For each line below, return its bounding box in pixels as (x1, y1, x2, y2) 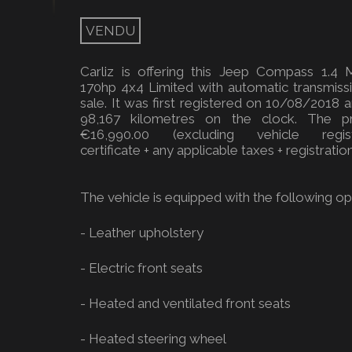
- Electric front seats (80, 260, 203, 276)
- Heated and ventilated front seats (80, 295, 291, 311)
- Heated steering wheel (80, 331, 227, 346)
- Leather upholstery (80, 225, 204, 240)
